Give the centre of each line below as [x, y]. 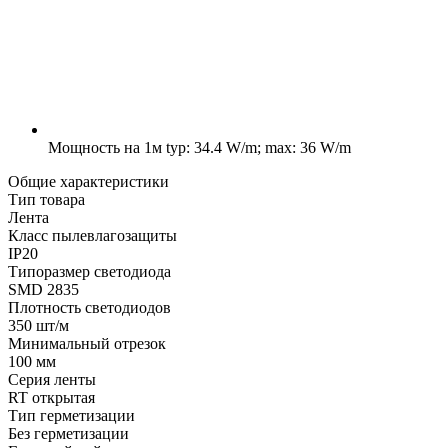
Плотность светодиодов [89, 307]
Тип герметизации [71, 415]
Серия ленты [52, 379]
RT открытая [51, 397]
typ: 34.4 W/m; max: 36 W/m [256, 147]
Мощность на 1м [105, 147]
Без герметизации [68, 433]
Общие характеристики [88, 181]
